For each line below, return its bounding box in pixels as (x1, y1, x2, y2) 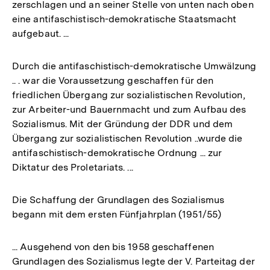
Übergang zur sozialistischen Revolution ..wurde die (12, 133, 243, 144)
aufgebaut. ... (12, 28, 69, 39)
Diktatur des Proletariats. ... (12, 162, 133, 173)
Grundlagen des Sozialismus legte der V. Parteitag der (12, 256, 255, 267)
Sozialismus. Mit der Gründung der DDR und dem (12, 118, 233, 130)
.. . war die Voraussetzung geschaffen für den (12, 75, 214, 86)
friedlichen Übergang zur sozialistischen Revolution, (12, 89, 245, 101)
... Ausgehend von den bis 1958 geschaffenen (12, 241, 214, 253)
